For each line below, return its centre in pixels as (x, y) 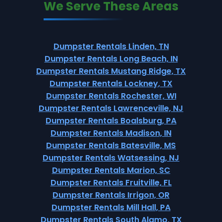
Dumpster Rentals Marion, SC (111, 170)
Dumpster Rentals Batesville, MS (111, 145)
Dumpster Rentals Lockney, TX (111, 83)
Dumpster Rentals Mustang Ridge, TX (111, 71)
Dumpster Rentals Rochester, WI (111, 96)
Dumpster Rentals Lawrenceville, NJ (111, 108)
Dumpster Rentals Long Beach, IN (111, 59)
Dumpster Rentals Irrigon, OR (111, 195)
